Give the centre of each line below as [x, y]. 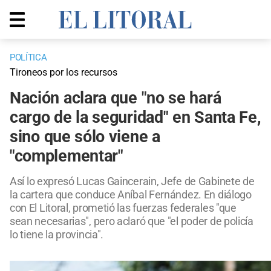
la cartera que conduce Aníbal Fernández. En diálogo [131, 195]
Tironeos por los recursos [64, 73]
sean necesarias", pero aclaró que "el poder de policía [132, 221]
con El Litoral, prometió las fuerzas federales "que [123, 208]
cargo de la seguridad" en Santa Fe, [135, 118]
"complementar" [67, 156]
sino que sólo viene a [85, 137]
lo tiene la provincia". [57, 235]
